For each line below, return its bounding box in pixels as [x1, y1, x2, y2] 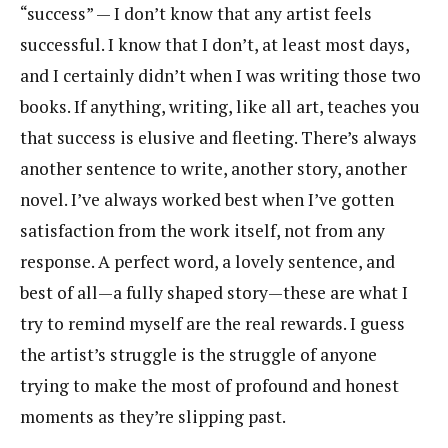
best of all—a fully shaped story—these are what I [20, 281, 408, 305]
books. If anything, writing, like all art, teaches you [20, 95, 420, 119]
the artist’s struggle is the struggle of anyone [20, 343, 377, 367]
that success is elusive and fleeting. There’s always [20, 126, 417, 150]
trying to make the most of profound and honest [20, 374, 399, 398]
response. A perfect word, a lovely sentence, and [20, 250, 395, 274]
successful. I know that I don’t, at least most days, [20, 33, 409, 57]
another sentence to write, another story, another [20, 157, 407, 181]
